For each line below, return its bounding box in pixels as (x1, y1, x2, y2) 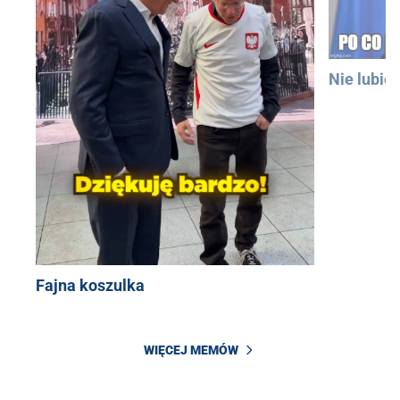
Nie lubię (329, 69, 393, 88)
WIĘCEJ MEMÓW (144, 342, 238, 357)
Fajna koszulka (36, 275, 145, 295)
